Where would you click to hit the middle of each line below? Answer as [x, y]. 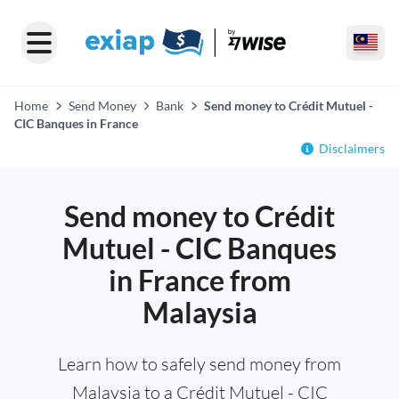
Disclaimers [352, 148]
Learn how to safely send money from [199, 364]
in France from [199, 280]
